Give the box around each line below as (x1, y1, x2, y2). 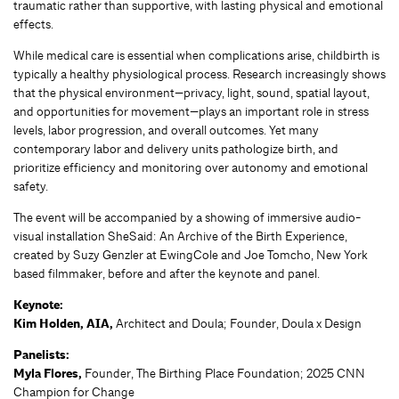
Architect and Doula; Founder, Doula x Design (113, 315, 362, 332)
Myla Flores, (13, 365, 82, 383)
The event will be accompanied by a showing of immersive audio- (13, 209, 361, 226)
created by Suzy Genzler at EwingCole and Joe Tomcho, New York (13, 247, 368, 264)
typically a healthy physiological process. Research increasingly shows (13, 66, 386, 83)
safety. (13, 178, 48, 195)
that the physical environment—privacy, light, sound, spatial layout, (13, 85, 370, 102)
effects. (13, 16, 53, 33)
